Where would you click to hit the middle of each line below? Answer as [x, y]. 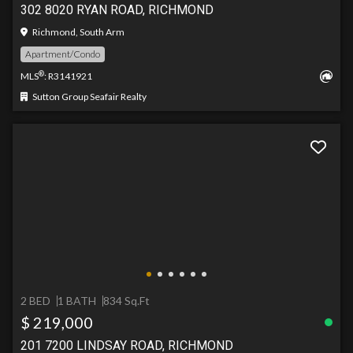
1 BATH [77, 301]
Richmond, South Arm [78, 32]
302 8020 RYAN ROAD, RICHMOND [117, 10]
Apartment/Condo [63, 54]
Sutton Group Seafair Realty [89, 97]
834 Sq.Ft [126, 301]
